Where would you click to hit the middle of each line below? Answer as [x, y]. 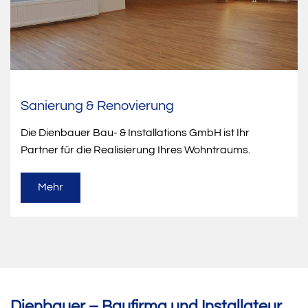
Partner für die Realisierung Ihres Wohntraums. [135, 150]
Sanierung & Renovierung [97, 106]
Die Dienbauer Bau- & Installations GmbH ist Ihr [135, 132]
